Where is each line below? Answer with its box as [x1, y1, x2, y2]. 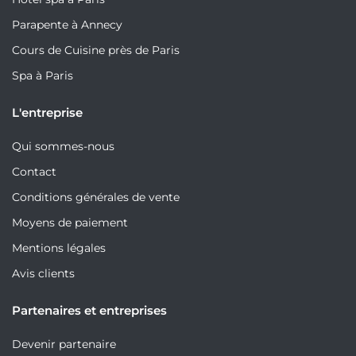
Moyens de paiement [12, 215, 128, 230]
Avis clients [12, 266, 75, 281]
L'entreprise [12, 105, 83, 121]
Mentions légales [12, 241, 106, 256]
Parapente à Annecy [12, 17, 122, 33]
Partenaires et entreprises [12, 303, 167, 319]
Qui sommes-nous [12, 139, 114, 154]
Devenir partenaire [12, 337, 116, 352]
